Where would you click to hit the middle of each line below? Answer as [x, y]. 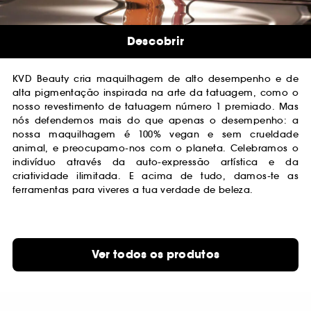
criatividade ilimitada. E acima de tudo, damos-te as [155, 176]
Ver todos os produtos [155, 255]
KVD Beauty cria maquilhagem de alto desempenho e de [155, 79]
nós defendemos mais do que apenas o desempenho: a [155, 121]
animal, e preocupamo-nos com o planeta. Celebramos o [155, 149]
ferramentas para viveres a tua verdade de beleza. [133, 190]
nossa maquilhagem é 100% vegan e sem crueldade [155, 135]
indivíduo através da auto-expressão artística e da [155, 162]
